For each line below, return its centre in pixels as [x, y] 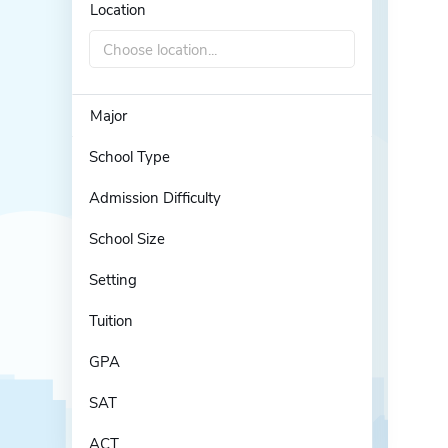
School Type [129, 157]
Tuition [111, 321]
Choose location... [160, 50]
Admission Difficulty [155, 198]
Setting [113, 280]
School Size [127, 239]
